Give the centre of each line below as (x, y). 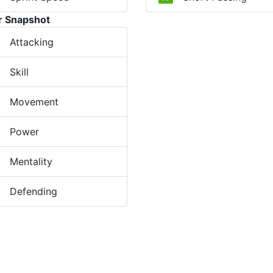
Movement (34, 102)
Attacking (31, 42)
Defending (33, 191)
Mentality (31, 161)
